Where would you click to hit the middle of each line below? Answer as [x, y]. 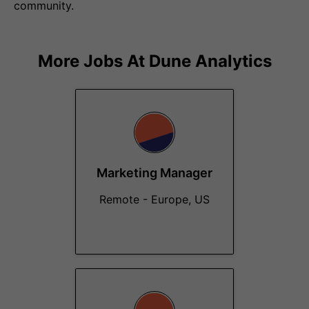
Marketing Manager [154, 173]
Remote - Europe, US [154, 199]
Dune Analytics [210, 61]
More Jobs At [93, 61]
